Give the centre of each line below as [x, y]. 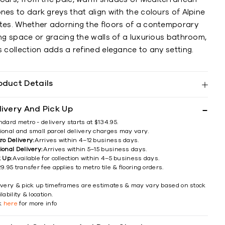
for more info [37, 203]
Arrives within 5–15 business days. [95, 149]
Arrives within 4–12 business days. [87, 140]
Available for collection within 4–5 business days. [86, 158]
